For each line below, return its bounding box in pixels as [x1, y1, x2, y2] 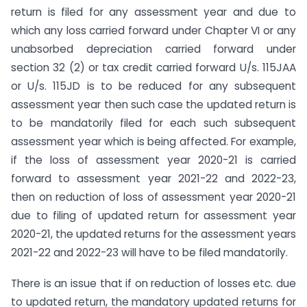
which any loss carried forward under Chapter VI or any [11, 23, 296, 38]
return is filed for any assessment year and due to [11, 5, 296, 19]
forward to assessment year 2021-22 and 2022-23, [11, 171, 296, 186]
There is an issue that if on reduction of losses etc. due [11, 275, 296, 291]
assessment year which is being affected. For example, [11, 134, 296, 149]
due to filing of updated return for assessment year [11, 208, 296, 223]
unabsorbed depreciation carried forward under [11, 42, 296, 56]
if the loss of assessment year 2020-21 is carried [11, 153, 296, 167]
